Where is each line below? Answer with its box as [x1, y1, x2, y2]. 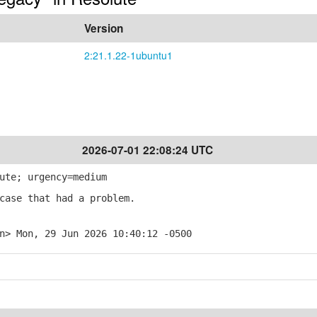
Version [84, 21, 123, 36]
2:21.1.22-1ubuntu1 [84, 48, 173, 62]
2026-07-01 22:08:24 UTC [82, 142, 213, 158]
